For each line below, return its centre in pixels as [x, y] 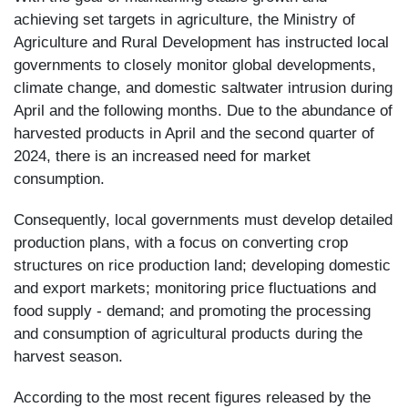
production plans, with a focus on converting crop [181, 243]
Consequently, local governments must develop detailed [203, 220]
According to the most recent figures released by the [192, 398]
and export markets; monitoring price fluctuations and [195, 288]
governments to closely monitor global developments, [195, 65]
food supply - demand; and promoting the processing [192, 311]
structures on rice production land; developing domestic [202, 265]
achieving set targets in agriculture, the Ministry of [184, 20]
